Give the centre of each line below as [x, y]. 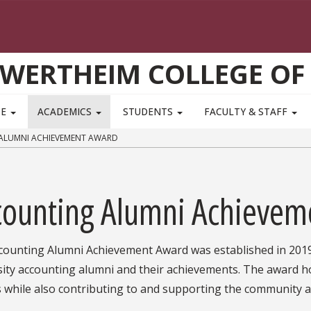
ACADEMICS [66, 112]
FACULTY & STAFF [247, 112]
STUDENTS [149, 112]
